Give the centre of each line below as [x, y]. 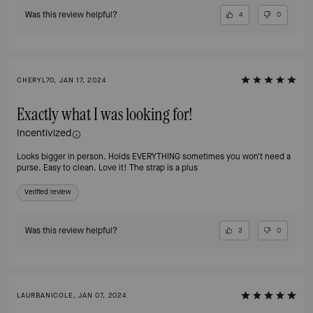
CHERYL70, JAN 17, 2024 [61, 80]
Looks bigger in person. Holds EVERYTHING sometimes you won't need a [100, 156]
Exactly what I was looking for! [105, 115]
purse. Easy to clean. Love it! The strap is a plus [107, 167]
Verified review [48, 191]
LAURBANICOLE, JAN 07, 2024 [72, 296]
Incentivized [44, 133]
